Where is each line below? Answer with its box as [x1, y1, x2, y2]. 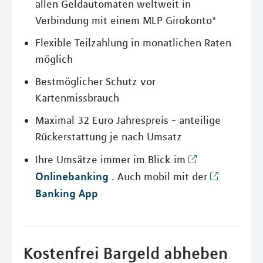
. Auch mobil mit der [109, 170, 210, 183]
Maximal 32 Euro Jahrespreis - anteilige [35, 114, 221, 127]
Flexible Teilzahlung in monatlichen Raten [35, 36, 231, 49]
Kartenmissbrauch [35, 92, 119, 104]
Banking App [35, 187, 98, 200]
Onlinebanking [35, 170, 109, 183]
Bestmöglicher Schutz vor [35, 75, 156, 88]
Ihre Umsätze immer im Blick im [35, 153, 188, 166]
